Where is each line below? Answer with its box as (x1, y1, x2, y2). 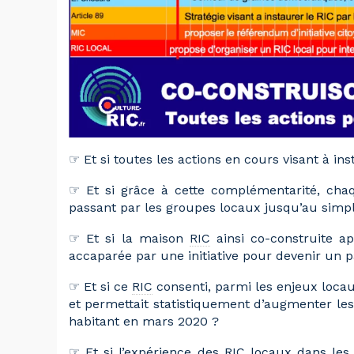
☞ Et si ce (69, 278, 132, 294)
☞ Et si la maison (69, 230, 190, 246)
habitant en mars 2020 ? (69, 313, 219, 329)
